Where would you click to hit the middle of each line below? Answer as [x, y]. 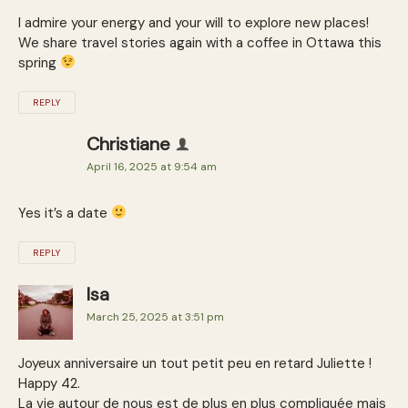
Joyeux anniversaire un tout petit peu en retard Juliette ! [195, 363]
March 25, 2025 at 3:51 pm [155, 316]
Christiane [128, 143]
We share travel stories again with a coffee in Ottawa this [200, 42]
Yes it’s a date [65, 213]
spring [39, 62]
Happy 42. [49, 383]
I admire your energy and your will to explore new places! [194, 22]
